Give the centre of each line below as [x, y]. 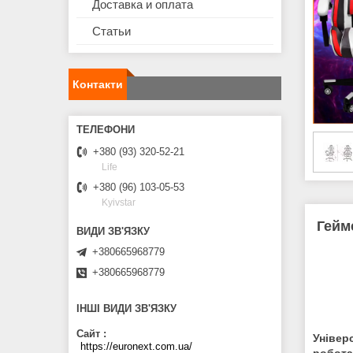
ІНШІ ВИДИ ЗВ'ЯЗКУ [126, 309]
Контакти [98, 85]
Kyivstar [119, 203]
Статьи [111, 32]
